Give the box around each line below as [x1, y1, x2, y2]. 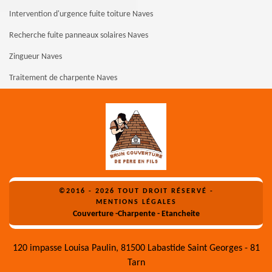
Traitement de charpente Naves [9, 73, 117, 83]
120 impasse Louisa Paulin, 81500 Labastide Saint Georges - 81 [12, 243, 260, 254]
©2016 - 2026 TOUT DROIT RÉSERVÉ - [58, 188, 214, 195]
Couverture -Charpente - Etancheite [72, 209, 200, 219]
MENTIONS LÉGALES [95, 199, 177, 206]
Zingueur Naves [9, 52, 62, 62]
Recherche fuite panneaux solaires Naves [9, 31, 148, 41]
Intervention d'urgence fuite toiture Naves [9, 10, 153, 19]
